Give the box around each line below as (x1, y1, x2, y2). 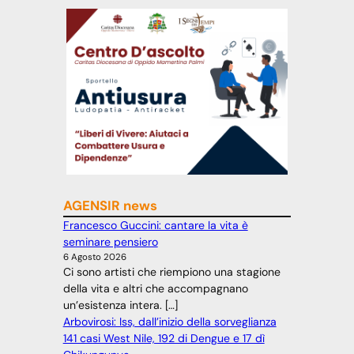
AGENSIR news (62, 197, 157, 215)
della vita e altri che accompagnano (62, 281, 248, 296)
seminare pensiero (62, 235, 158, 250)
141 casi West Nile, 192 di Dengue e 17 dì (62, 331, 265, 346)
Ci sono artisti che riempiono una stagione (62, 265, 281, 280)
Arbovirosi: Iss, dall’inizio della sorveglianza (62, 314, 277, 330)
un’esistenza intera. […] (62, 298, 178, 313)
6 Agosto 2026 (62, 251, 126, 264)
